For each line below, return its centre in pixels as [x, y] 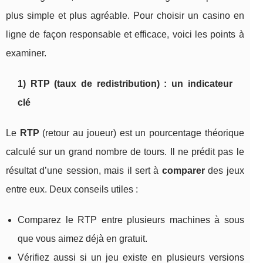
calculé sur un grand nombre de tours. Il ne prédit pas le [125, 151]
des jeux [224, 170]
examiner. [26, 53]
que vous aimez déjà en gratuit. [82, 238]
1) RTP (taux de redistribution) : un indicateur [125, 83]
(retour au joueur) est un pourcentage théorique [141, 133]
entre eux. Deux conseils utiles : [72, 189]
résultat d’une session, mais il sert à [84, 170]
